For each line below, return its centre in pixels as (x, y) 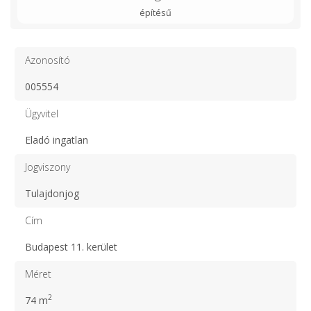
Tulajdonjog (52, 193)
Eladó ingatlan (57, 140)
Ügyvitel (42, 113)
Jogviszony (48, 167)
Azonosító (48, 60)
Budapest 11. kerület (71, 246)
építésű (155, 12)
